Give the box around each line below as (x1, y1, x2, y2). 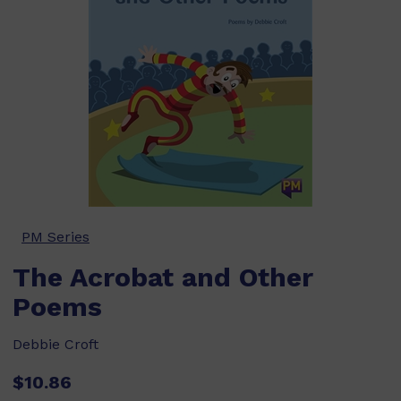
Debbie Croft (13, 336, 98, 353)
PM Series (21, 228, 90, 245)
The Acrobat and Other (13, 261, 313, 293)
